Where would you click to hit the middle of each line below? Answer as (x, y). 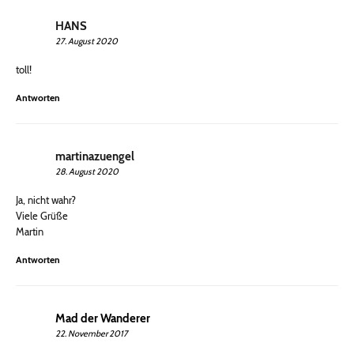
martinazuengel (95, 157)
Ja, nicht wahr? (46, 200)
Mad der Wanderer (103, 319)
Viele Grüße (42, 216)
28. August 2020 (87, 172)
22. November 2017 (92, 334)
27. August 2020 (87, 41)
